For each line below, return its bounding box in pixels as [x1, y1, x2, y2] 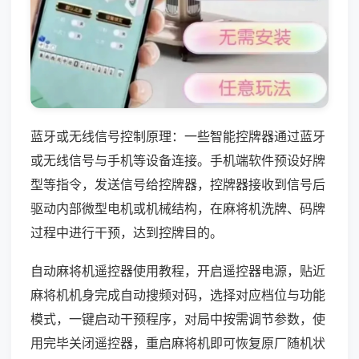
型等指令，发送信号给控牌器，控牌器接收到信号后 [30, 175, 325, 192]
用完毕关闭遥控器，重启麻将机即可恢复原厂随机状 [30, 334, 325, 351]
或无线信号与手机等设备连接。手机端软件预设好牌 [30, 151, 325, 168]
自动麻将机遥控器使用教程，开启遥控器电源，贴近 [30, 262, 325, 279]
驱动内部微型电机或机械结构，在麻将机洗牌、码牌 [30, 200, 325, 216]
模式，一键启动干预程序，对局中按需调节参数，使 [30, 310, 325, 327]
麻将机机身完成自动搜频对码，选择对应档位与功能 [30, 286, 325, 303]
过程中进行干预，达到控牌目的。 [30, 224, 223, 240]
